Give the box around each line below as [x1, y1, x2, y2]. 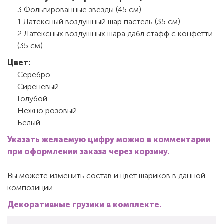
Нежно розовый [17, 105, 77, 115]
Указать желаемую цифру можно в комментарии [7, 134, 211, 144]
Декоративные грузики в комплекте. [7, 199, 162, 209]
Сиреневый [17, 81, 59, 91]
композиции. [7, 182, 54, 192]
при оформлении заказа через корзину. [7, 146, 170, 156]
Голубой [17, 93, 47, 103]
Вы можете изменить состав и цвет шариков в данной [7, 170, 205, 180]
